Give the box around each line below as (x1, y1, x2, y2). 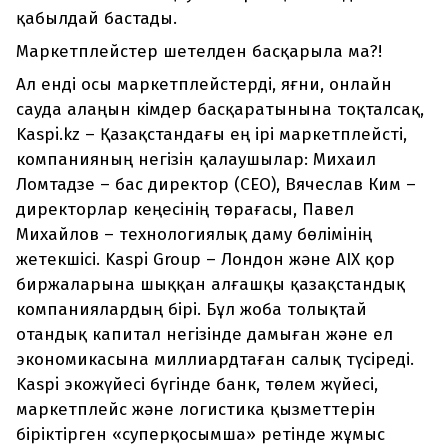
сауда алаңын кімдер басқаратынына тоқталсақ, (16, 99, 424, 121)
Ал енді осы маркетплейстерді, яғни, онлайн (16, 74, 392, 96)
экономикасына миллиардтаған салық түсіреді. (16, 349, 414, 371)
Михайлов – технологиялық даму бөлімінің (16, 224, 372, 246)
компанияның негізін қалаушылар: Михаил (16, 149, 376, 171)
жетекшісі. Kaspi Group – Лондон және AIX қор (16, 249, 395, 271)
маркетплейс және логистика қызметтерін (16, 399, 376, 421)
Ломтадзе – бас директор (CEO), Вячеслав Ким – (16, 174, 416, 196)
